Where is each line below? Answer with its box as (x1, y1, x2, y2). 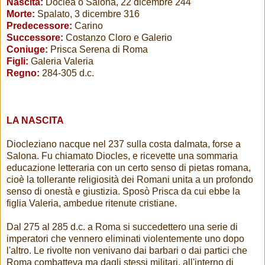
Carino (72, 21, 103, 31)
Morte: (7, 9, 35, 20)
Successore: (7, 33, 63, 43)
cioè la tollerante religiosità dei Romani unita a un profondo (7, 174, 253, 185)
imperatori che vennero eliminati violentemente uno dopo (7, 234, 244, 244)
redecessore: (13, 21, 72, 31)
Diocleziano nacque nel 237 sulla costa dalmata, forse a (7, 139, 241, 150)
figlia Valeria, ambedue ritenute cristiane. (7, 198, 177, 209)
